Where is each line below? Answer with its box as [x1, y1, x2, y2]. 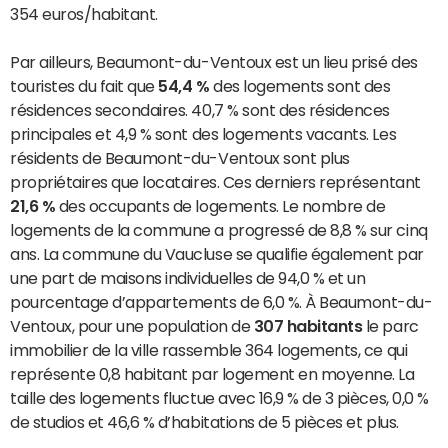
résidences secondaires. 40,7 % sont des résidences [10, 102, 390, 119]
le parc [362, 318, 419, 335]
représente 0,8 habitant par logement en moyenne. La [10, 366, 415, 383]
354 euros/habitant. [10, 6, 158, 23]
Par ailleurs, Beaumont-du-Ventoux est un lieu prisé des [10, 54, 418, 71]
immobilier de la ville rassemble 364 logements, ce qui [10, 342, 408, 359]
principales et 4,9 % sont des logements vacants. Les [10, 126, 397, 143]
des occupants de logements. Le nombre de [55, 198, 386, 215]
